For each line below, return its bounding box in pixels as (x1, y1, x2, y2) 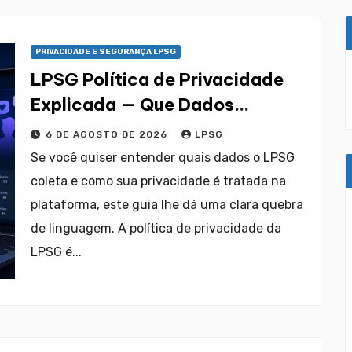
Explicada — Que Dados (31, 93, 234, 115)
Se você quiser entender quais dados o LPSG (31, 150, 295, 165)
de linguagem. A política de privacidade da (31, 221, 281, 236)
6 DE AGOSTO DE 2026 (46, 129, 170, 140)
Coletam (31, 119, 104, 141)
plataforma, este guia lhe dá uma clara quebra (31, 197, 303, 212)
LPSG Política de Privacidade (31, 68, 284, 90)
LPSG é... (31, 244, 82, 259)
